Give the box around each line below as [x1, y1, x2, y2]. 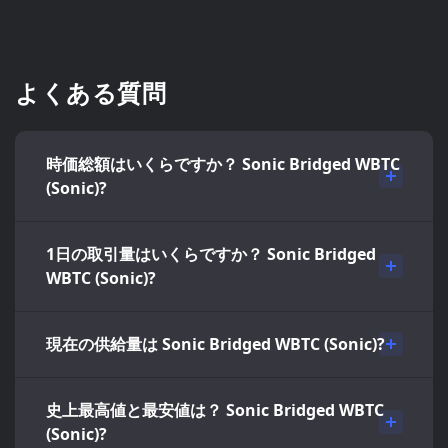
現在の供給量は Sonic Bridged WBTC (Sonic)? [46, 333, 385, 355]
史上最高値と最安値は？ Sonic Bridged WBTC [46, 399, 384, 421]
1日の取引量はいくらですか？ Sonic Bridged [46, 243, 376, 265]
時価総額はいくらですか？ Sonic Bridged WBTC [46, 153, 400, 175]
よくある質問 [15, 76, 166, 109]
